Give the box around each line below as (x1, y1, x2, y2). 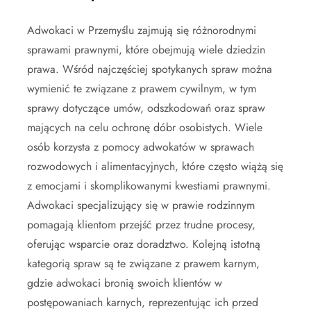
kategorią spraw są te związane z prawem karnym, (27, 255, 260, 271)
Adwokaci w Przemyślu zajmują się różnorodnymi (27, 22, 256, 38)
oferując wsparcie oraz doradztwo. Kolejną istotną (27, 235, 260, 252)
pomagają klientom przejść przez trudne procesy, (27, 216, 255, 233)
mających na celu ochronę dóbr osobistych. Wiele (27, 119, 262, 135)
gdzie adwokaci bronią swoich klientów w (27, 274, 222, 291)
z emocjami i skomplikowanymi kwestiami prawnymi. (27, 177, 271, 194)
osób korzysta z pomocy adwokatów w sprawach (27, 138, 254, 155)
